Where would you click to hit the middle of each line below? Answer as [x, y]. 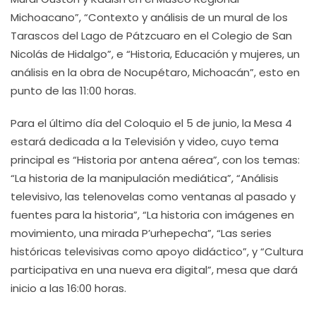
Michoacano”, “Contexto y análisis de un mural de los [149, 17]
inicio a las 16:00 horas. [68, 288]
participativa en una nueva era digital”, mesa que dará [154, 270]
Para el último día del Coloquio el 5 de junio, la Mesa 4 [151, 123]
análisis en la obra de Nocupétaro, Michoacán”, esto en [155, 72]
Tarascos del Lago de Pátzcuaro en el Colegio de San [151, 36]
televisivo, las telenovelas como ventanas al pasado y [153, 196]
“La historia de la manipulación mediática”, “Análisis [145, 178]
